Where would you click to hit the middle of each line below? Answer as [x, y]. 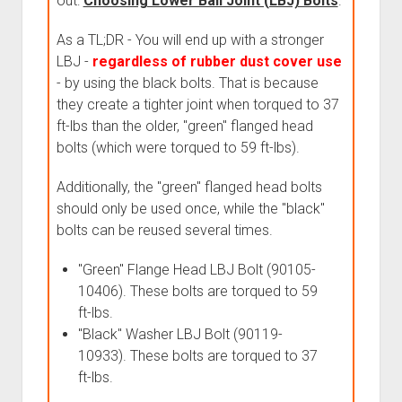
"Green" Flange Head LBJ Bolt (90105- [197, 269]
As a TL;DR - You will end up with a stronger [190, 39]
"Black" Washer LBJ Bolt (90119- [180, 334]
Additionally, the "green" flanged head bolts [189, 187]
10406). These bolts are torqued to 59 [197, 291]
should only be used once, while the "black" [190, 208]
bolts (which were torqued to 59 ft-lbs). [178, 147]
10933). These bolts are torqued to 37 [197, 355]
